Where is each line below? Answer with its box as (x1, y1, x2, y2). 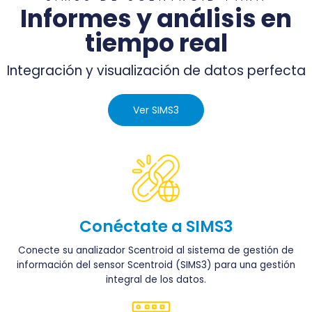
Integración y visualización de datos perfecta (6, 61, 306, 81)
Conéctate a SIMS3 (79, 214, 233, 237)
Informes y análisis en (20, 1, 292, 36)
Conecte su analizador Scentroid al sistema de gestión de (18, 243, 294, 257)
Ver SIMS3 (133, 103, 179, 118)
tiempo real (84, 26, 228, 61)
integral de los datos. (106, 272, 206, 286)
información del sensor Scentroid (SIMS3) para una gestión (17, 258, 295, 272)
